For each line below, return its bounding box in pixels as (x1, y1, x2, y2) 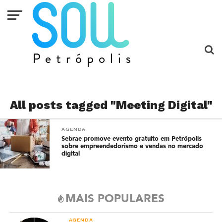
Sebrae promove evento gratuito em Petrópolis (61, 136, 202, 142)
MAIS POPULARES (65, 194, 165, 205)
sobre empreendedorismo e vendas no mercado (61, 143, 204, 150)
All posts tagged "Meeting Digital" (9, 98, 213, 112)
